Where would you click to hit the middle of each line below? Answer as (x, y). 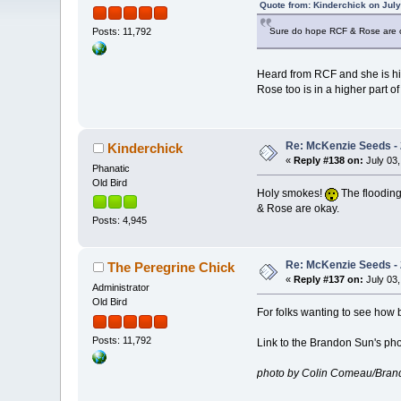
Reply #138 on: (329, 161)
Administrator (121, 288)
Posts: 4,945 (120, 221)
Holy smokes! (290, 193)
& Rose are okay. (298, 209)
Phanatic (111, 169)
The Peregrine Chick (171, 268)
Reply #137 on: (329, 280)
